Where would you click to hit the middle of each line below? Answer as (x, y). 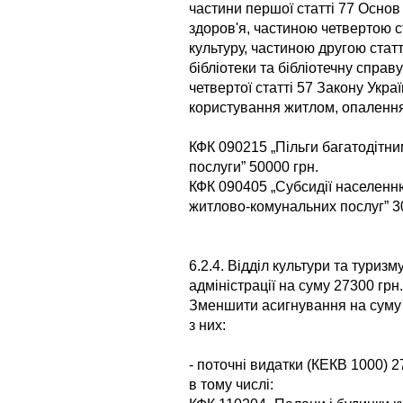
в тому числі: (231, 384)
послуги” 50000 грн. (254, 166)
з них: (207, 325)
